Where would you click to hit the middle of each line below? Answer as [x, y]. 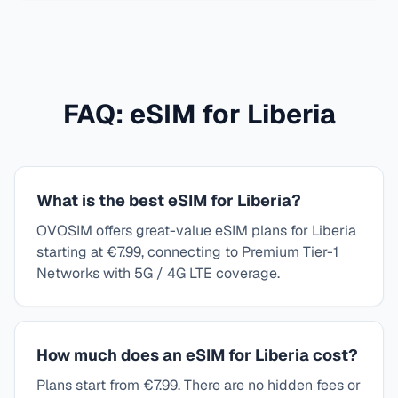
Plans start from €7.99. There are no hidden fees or [199, 385]
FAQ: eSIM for [155, 114]
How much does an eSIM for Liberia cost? [197, 355]
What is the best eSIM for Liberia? [169, 200]
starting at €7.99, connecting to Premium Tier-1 [187, 252]
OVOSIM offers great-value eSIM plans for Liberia [196, 231]
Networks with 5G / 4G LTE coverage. [158, 273]
